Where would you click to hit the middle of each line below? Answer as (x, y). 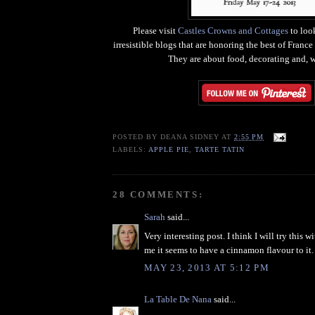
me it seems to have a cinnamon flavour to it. (229, 250)
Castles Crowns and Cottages (233, 30)
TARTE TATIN (220, 150)
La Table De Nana (178, 300)
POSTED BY (137, 137)
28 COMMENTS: (158, 195)
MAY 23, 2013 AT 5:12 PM (207, 268)
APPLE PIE (169, 150)
